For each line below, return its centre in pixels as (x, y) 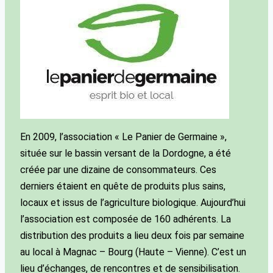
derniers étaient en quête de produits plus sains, (123, 186)
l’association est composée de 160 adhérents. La (126, 219)
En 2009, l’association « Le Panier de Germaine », (124, 137)
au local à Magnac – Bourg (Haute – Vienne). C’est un (133, 252)
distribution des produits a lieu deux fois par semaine (133, 236)
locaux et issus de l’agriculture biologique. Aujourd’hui (133, 203)
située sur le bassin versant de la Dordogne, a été (126, 154)
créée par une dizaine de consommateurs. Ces (119, 170)
